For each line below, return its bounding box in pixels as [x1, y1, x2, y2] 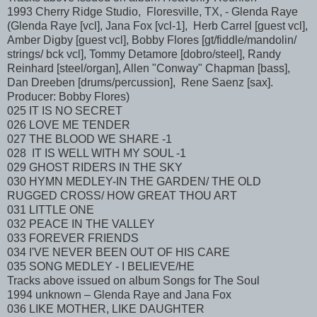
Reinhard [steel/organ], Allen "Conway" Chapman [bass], [7, 62, 290, 75]
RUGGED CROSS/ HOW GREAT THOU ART [7, 190, 237, 202]
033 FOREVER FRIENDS [7, 232, 139, 245]
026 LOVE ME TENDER [7, 119, 130, 132]
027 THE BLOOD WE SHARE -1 [7, 133, 172, 146]
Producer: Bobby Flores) [7, 91, 129, 103]
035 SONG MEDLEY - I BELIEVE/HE [7, 260, 195, 273]
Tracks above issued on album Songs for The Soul [7, 275, 260, 287]
